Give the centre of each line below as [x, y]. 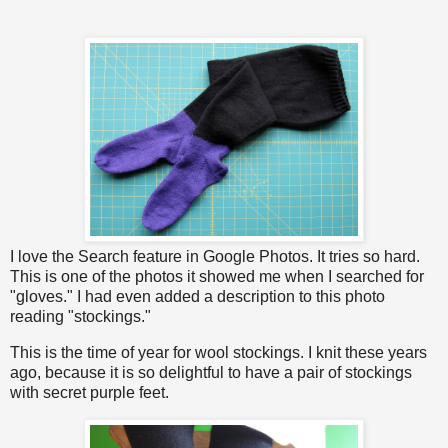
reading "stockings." [80, 317]
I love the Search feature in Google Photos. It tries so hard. [215, 257]
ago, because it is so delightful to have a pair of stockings [211, 372]
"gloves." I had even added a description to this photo [197, 297]
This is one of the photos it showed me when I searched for [217, 277]
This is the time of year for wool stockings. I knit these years [218, 352]
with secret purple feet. [89, 392]
